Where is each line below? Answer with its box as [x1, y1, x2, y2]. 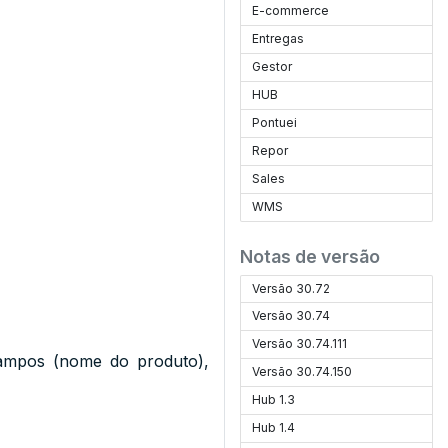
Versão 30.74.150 [252, 364, 353, 379]
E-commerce [252, 3, 330, 18]
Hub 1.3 [252, 392, 296, 407]
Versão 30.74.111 [252, 336, 348, 351]
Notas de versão [240, 246, 380, 267]
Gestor [252, 59, 293, 74]
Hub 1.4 [252, 420, 296, 435]
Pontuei [252, 115, 298, 130]
